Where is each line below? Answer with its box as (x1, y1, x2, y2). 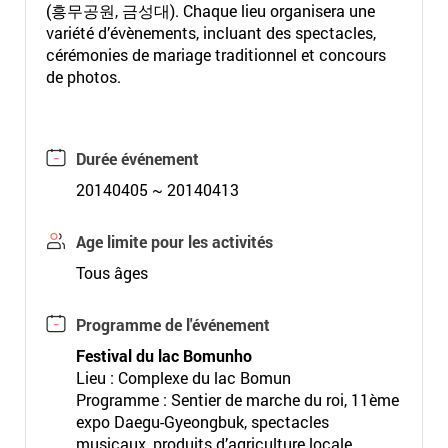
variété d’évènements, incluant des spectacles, (45, 22, 376, 43)
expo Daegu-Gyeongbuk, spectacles (75, 411, 329, 432)
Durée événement (75, 148, 199, 169)
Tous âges (75, 262, 148, 283)
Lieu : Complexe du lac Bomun (75, 367, 291, 388)
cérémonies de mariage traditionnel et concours (45, 44, 386, 65)
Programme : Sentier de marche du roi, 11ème (75, 389, 399, 410)
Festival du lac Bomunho (75, 345, 252, 366)
